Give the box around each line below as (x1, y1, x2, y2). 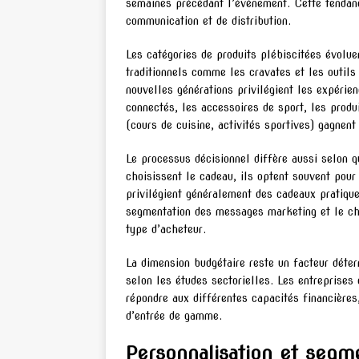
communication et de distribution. (126, 14, 291, 28)
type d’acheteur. (126, 223, 206, 236)
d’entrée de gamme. (126, 309, 222, 323)
